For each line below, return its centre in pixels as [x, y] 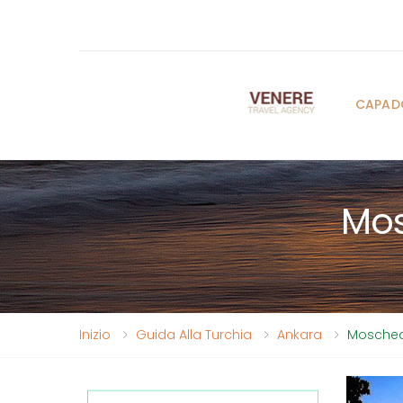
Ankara [300, 335]
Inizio [95, 335]
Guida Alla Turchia [194, 335]
